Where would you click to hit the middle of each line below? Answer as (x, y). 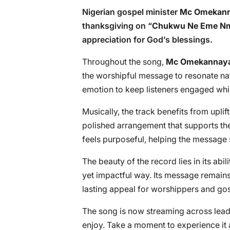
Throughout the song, (124, 62)
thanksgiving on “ (117, 26)
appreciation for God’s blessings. (147, 40)
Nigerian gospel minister (131, 12)
